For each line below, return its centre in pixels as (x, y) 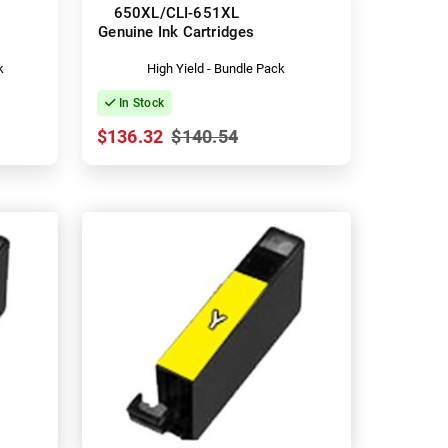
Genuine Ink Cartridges (176, 31)
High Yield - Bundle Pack (216, 68)
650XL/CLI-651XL (176, 12)
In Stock (140, 102)
